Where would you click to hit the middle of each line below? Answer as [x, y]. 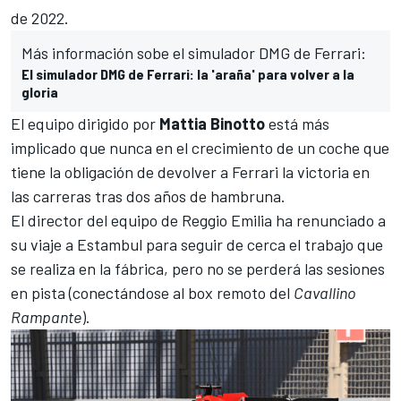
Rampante [46, 316]
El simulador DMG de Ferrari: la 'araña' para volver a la [188, 73]
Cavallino [325, 292]
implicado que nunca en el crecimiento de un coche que [200, 147]
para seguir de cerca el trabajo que [263, 244]
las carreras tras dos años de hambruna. [148, 196]
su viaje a [44, 244]
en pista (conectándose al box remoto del [152, 292]
